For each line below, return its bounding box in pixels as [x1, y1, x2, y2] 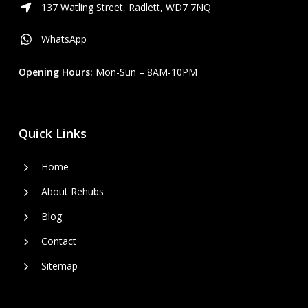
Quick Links [18, 125, 87, 142]
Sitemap [41, 259, 78, 273]
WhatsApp [41, 32, 87, 46]
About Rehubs [41, 185, 104, 199]
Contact [41, 234, 76, 248]
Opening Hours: [18, 65, 93, 79]
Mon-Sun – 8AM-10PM [92, 65, 197, 79]
